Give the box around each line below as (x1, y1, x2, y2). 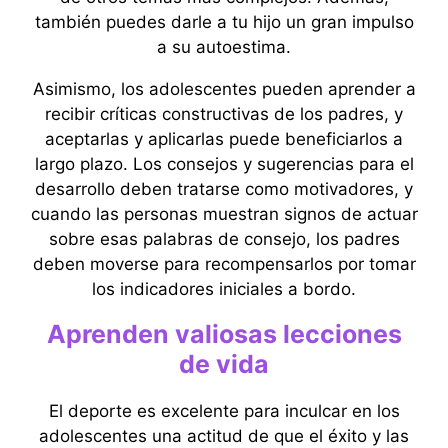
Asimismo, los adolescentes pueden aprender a (32, 79, 416, 99)
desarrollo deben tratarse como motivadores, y (35, 179, 413, 199)
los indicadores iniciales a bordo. (92, 279, 356, 299)
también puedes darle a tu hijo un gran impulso (34, 12, 414, 32)
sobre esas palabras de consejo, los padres (48, 229, 400, 249)
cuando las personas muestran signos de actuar (30, 204, 418, 224)
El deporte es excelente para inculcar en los (48, 401, 400, 421)
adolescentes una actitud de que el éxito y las (39, 426, 409, 446)
